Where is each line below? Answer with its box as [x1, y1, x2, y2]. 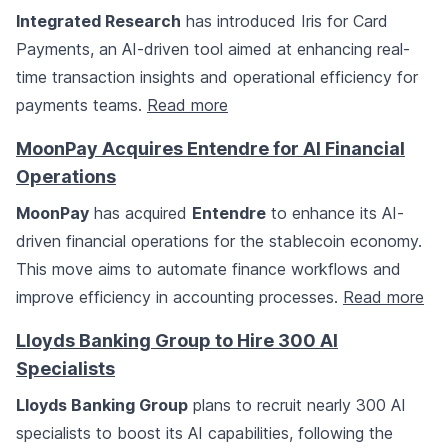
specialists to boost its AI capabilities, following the [16, 423, 393, 444]
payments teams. [16, 95, 147, 116]
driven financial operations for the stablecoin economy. [16, 231, 422, 252]
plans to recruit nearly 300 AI [188, 395, 406, 416]
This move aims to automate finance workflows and [16, 259, 401, 280]
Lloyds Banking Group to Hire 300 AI [16, 330, 338, 352]
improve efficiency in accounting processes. [16, 287, 343, 308]
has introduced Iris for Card [181, 11, 388, 32]
